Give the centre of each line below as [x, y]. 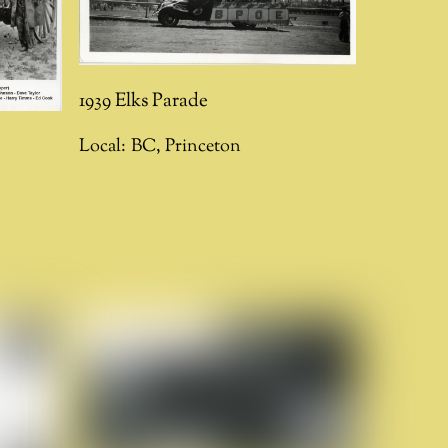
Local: [103, 146]
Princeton [203, 146]
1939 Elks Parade [144, 100]
